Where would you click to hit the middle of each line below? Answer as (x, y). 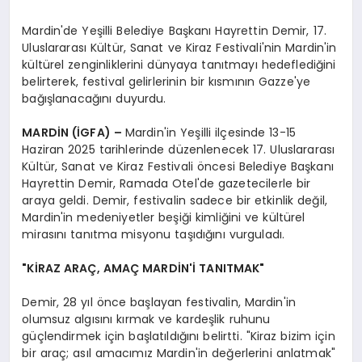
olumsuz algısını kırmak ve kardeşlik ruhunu (146, 319)
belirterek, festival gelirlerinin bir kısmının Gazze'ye (166, 81)
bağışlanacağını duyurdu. (94, 98)
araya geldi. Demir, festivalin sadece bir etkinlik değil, (175, 200)
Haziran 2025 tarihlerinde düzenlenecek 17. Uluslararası (179, 149)
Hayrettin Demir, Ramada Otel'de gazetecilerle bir (166, 183)
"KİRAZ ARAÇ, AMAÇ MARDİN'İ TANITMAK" (143, 268)
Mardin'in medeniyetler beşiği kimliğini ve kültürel (164, 217)
